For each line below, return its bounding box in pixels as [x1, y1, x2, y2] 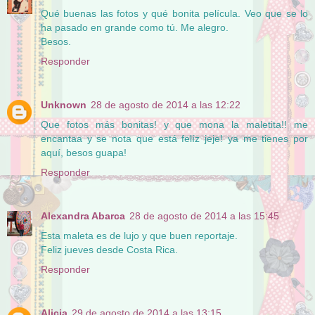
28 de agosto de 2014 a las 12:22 [91, 98, 240, 110]
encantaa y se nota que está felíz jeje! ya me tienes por [41, 132, 308, 144]
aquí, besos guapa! [41, 146, 127, 158]
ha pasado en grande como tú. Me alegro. [41, 21, 229, 33]
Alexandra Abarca [41, 210, 125, 221]
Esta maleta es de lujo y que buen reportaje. [41, 229, 238, 241]
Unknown [41, 98, 86, 110]
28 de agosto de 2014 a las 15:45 [129, 210, 279, 221]
